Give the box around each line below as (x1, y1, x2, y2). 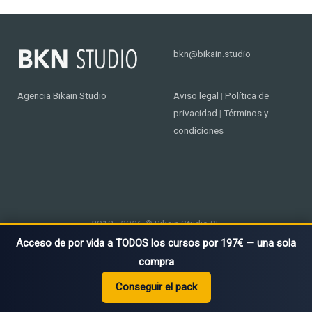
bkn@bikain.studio (173, 48, 251, 60)
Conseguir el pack (115, 281, 197, 293)
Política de (225, 90, 269, 102)
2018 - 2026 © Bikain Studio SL (91, 218, 221, 230)
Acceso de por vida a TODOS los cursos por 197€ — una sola (16, 237, 296, 249)
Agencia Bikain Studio (17, 90, 107, 102)
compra (138, 256, 174, 268)
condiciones (173, 125, 224, 136)
